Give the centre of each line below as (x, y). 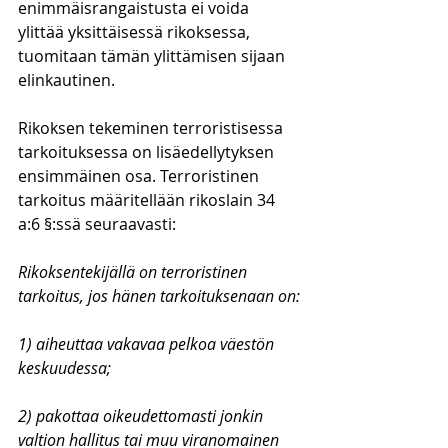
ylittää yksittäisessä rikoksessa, (136, 32)
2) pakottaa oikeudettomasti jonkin (142, 416)
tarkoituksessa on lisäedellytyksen (148, 152)
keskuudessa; (64, 368)
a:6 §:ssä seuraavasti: (97, 224)
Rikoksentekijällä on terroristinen (134, 272)
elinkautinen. (68, 80)
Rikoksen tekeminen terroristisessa (152, 128)
